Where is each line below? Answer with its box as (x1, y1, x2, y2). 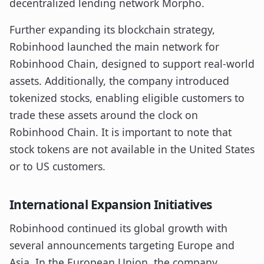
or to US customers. (9, 159, 105, 173)
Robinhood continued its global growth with (9, 221, 227, 235)
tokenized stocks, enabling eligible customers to (9, 91, 245, 105)
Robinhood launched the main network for (9, 39, 219, 54)
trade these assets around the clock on (9, 108, 198, 122)
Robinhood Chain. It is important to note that (9, 125, 232, 139)
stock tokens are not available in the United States (9, 142, 255, 156)
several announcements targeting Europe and (9, 238, 235, 252)
